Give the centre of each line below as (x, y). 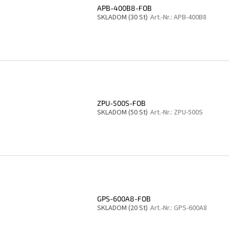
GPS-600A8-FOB (124, 198)
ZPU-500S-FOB (121, 103)
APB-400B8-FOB (124, 8)
